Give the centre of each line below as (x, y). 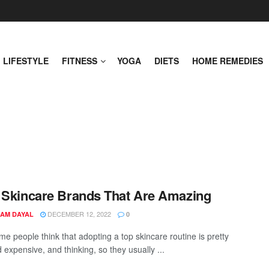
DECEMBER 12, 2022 (78, 214)
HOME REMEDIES (228, 61)
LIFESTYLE (26, 61)
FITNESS (80, 61)
